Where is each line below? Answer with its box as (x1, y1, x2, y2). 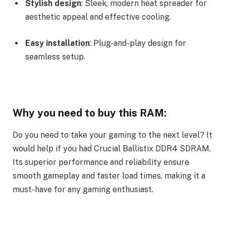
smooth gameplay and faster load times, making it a (13, 171, 205, 181)
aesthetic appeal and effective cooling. (25, 12, 171, 22)
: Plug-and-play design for (90, 38, 186, 48)
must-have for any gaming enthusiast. (13, 185, 153, 195)
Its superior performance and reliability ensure (13, 157, 189, 167)
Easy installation (25, 38, 90, 48)
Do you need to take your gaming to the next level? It (13, 130, 212, 140)
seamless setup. (25, 51, 85, 62)
